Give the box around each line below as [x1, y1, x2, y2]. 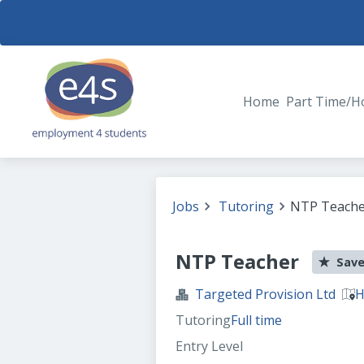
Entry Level [175, 337, 243, 355]
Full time [231, 311, 282, 329]
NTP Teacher [175, 248, 299, 275]
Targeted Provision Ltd [195, 285, 336, 303]
